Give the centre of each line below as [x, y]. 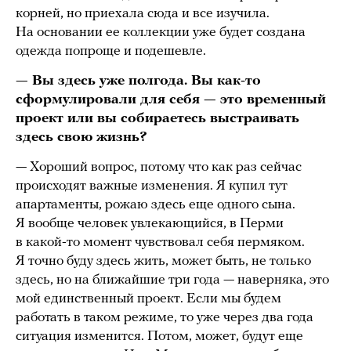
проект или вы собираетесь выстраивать [157, 119]
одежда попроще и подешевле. [111, 52]
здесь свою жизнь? [81, 138]
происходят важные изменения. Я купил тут [152, 186]
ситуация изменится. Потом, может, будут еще [159, 337]
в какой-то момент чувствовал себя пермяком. [160, 243]
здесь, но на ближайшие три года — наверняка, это [172, 280]
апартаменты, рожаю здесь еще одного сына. [156, 205]
